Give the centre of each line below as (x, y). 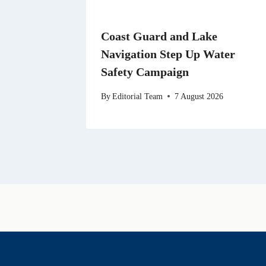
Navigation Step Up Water (168, 54)
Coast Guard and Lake (159, 37)
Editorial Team (138, 96)
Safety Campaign (145, 72)
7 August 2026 (199, 96)
